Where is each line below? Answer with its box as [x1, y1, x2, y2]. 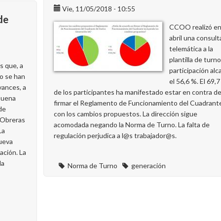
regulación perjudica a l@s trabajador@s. [54, 131, 177, 140]
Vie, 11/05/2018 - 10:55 [62, 4, 135, 13]
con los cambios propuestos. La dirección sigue [54, 110, 197, 118]
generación [131, 161, 166, 170]
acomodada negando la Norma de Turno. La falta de [54, 120, 210, 129]
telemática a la [169, 44, 213, 53]
